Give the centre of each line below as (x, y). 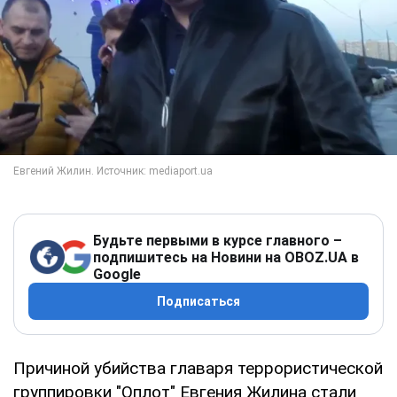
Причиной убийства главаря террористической (198, 368)
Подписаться (198, 301)
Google (117, 274)
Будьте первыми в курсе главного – (218, 240)
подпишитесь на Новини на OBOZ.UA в (226, 257)
